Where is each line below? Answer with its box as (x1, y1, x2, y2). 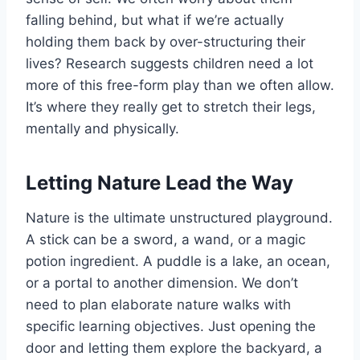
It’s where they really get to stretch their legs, (26, 99, 316, 116)
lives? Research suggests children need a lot (26, 55, 313, 72)
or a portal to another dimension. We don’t (26, 275, 298, 292)
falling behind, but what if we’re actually (26, 12, 284, 29)
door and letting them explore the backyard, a (26, 340, 322, 357)
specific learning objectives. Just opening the (26, 318, 316, 335)
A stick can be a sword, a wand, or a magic (26, 231, 305, 248)
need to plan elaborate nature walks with (26, 297, 291, 313)
